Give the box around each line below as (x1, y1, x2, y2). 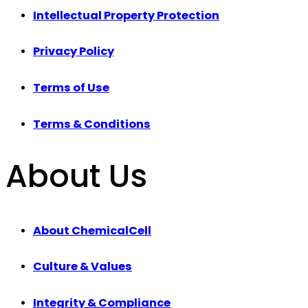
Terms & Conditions (33, 115, 151, 132)
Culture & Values (33, 258, 132, 275)
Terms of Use (33, 80, 109, 96)
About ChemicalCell (33, 222, 151, 239)
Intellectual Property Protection (33, 7, 219, 23)
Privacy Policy (33, 43, 114, 60)
